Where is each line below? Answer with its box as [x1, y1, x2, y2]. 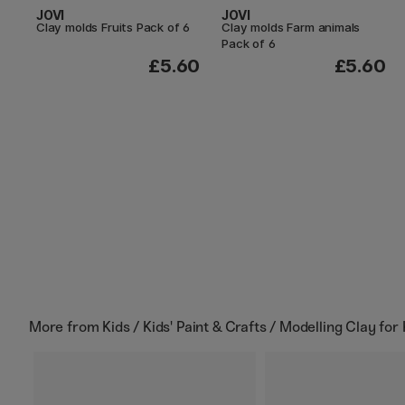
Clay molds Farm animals [221, 19, 361, 34]
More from [29, 318, 103, 336]
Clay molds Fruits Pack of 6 [36, 19, 191, 34]
